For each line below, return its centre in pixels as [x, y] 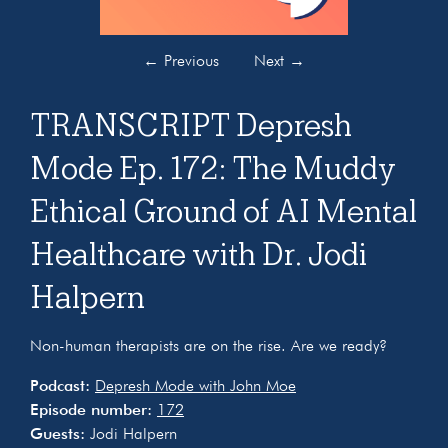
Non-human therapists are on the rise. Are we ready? [208, 346]
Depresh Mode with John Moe [195, 386]
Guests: [60, 434]
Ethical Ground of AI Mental [223, 211]
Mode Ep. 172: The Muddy [213, 168]
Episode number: [91, 410]
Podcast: [60, 386]
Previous [188, 61]
